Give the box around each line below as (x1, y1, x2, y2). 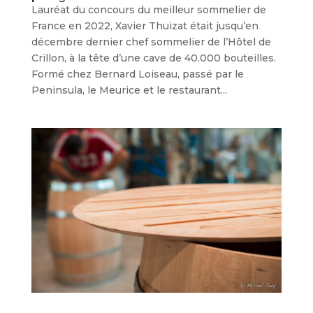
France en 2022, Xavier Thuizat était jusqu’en (31, 19, 259, 32)
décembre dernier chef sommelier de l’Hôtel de (31, 35, 271, 48)
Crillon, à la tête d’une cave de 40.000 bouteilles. (31, 51, 276, 64)
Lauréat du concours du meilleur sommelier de (31, 3, 266, 16)
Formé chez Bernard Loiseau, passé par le (31, 67, 244, 80)
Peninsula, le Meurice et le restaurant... (31, 83, 227, 96)
